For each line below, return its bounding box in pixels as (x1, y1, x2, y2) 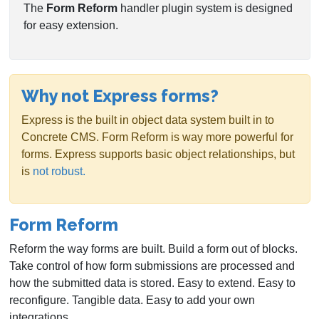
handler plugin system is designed (117, 2, 293, 15)
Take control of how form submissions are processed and (9, 260, 295, 273)
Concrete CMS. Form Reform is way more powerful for (21, 131, 293, 144)
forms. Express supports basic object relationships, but (21, 148, 295, 161)
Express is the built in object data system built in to (21, 114, 274, 127)
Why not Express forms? (21, 86, 219, 106)
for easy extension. (23, 19, 119, 32)
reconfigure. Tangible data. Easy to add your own (9, 294, 255, 307)
